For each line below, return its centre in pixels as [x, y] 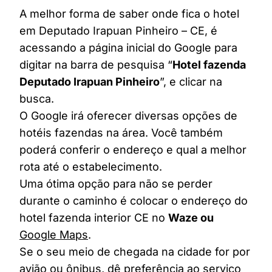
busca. [37, 98]
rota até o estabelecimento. [91, 166]
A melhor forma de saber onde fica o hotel [129, 13]
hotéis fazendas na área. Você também [121, 132]
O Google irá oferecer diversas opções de [128, 115]
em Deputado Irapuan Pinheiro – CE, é [118, 30]
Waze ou [191, 217]
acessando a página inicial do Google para [128, 47]
